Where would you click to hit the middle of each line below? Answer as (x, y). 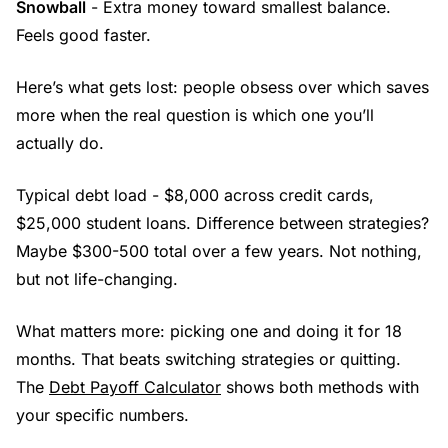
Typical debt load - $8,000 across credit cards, (195, 194)
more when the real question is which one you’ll (195, 114)
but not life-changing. (97, 278)
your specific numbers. (102, 414)
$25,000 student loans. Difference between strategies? (222, 222)
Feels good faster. (83, 34)
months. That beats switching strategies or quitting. (208, 358)
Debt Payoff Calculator (135, 386)
